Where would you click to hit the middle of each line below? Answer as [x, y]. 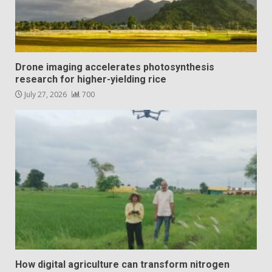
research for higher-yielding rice [91, 80]
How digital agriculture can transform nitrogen [122, 265]
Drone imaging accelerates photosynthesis [115, 67]
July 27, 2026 [46, 95]
